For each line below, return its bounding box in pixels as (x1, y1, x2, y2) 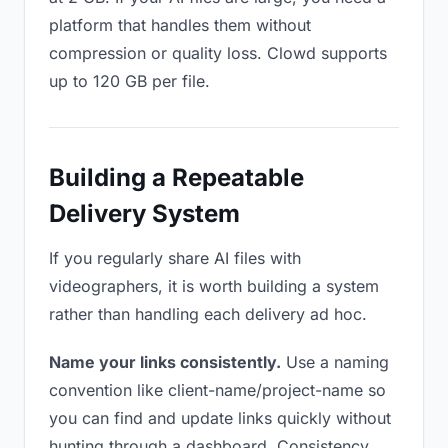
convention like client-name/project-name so (49, 380, 386, 400)
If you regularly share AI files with (49, 248, 301, 268)
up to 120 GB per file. (49, 71, 210, 91)
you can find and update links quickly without (49, 408, 391, 428)
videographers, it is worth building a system (49, 276, 379, 296)
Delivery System (49, 199, 240, 228)
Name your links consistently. (49, 352, 281, 372)
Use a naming (281, 352, 389, 372)
